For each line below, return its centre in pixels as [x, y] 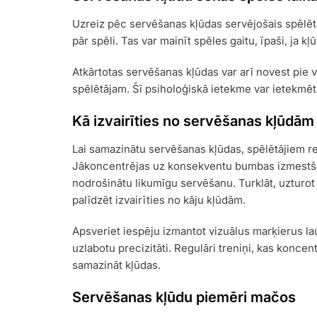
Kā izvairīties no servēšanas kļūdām [193, 121]
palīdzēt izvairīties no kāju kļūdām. [159, 200]
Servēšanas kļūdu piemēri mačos [184, 298]
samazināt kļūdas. [116, 265]
